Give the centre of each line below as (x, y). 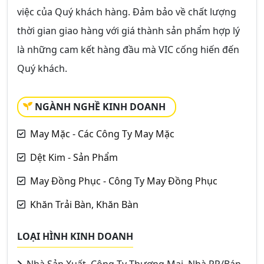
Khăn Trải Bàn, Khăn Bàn (84, 204)
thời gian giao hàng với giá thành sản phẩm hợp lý (128, 31)
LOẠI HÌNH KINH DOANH (75, 236)
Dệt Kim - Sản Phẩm (74, 157)
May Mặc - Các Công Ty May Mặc (102, 134)
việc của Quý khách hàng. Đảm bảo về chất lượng (127, 12)
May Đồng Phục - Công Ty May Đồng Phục (124, 181)
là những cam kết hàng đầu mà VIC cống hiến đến (128, 49)
